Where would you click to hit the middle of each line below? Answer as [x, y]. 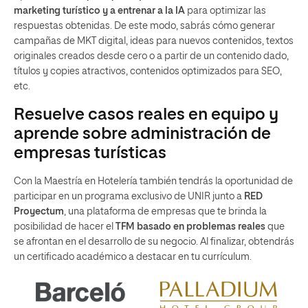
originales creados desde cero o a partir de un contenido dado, [151, 56]
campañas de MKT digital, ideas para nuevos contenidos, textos [154, 41]
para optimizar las [227, 11]
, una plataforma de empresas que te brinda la [165, 212]
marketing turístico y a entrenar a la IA [100, 11]
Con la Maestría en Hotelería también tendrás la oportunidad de [153, 181]
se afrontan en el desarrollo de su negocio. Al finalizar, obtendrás [154, 242]
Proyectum [39, 212]
